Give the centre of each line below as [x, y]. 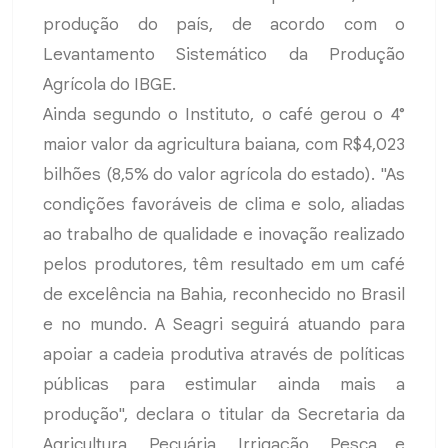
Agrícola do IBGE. [109, 85]
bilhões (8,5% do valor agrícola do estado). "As [224, 175]
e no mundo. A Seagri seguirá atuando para [224, 325]
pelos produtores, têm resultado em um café [224, 265]
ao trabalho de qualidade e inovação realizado [224, 235]
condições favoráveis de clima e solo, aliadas [224, 205]
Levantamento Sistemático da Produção [224, 55]
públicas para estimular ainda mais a [224, 385]
